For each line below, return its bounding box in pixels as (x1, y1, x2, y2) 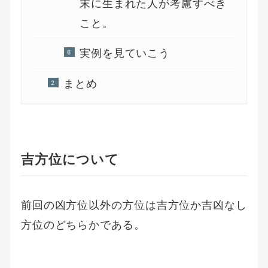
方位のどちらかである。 (20, 218, 145, 231)
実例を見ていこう (79, 47, 170, 60)
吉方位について (20, 151, 120, 167)
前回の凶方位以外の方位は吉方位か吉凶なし (20, 198, 247, 211)
